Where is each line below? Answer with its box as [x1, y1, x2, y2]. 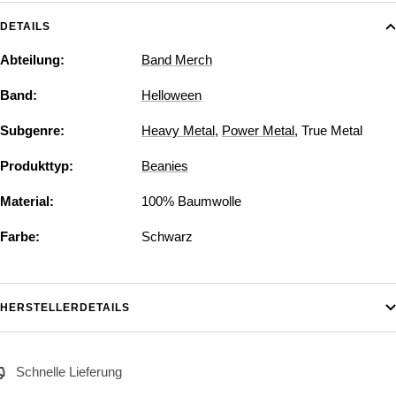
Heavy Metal [141, 122, 215, 138]
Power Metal [222, 122, 294, 138]
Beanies [141, 157, 188, 173]
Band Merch [141, 51, 212, 67]
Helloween [141, 87, 202, 103]
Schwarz [141, 228, 193, 244]
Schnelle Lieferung [16, 363, 122, 379]
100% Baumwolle [141, 193, 241, 209]
